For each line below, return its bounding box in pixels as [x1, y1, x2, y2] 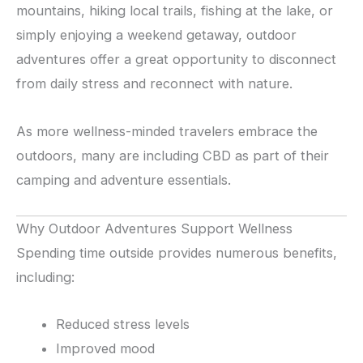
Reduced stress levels [56, 316, 190, 333]
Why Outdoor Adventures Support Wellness [16, 220, 293, 237]
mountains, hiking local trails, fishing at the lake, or [16, 2, 333, 19]
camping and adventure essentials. [16, 171, 231, 188]
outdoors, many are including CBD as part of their [16, 147, 329, 164]
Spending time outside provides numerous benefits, [16, 244, 337, 261]
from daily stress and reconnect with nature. [16, 75, 293, 92]
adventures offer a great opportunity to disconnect [16, 51, 336, 68]
